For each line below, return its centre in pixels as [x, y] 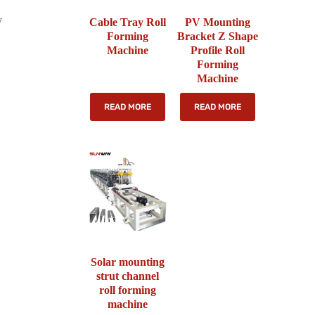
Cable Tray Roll [128, 22]
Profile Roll [217, 51]
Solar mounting [128, 262]
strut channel [128, 276]
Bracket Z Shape [217, 37]
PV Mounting [217, 22]
